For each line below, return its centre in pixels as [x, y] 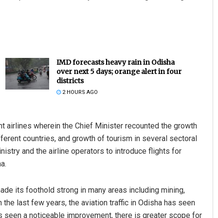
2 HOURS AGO [79, 92]
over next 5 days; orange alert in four [119, 72]
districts [70, 81]
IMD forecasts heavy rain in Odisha [115, 63]
